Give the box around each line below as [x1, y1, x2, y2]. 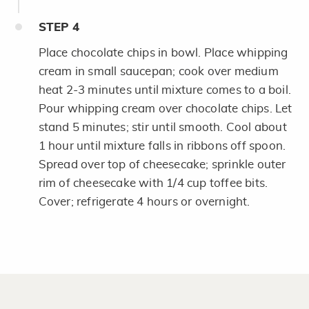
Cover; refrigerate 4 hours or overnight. [38, 195, 250, 208]
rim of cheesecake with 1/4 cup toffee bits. [38, 177, 268, 189]
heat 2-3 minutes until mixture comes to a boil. [38, 83, 291, 96]
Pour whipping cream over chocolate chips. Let [38, 102, 292, 114]
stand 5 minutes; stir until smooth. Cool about [38, 121, 287, 133]
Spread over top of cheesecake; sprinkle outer [38, 158, 286, 170]
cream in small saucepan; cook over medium [38, 65, 279, 77]
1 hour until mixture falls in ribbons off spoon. [38, 139, 286, 152]
